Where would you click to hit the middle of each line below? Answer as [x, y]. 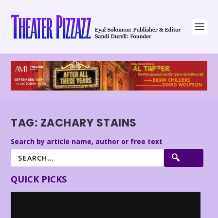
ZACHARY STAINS [88, 123]
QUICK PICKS [39, 179]
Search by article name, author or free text [87, 141]
